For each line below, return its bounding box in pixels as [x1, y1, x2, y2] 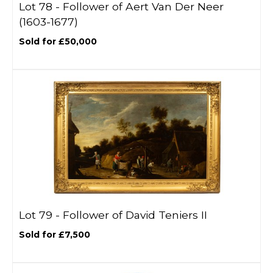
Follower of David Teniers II [63, 208, 207, 221]
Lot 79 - [19, 208, 63, 221]
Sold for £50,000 [19, 36, 97, 47]
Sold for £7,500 [19, 229, 90, 240]
